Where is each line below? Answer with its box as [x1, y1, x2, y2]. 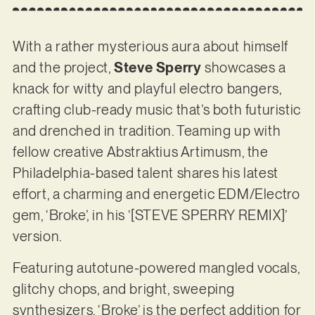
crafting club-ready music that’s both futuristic [12, 101, 301, 119]
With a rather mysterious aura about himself [12, 38, 288, 56]
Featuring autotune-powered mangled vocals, [12, 259, 300, 276]
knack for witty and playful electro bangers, [12, 80, 282, 98]
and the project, [12, 59, 115, 77]
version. [12, 228, 65, 245]
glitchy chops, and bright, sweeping [12, 280, 235, 297]
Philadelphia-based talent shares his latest [12, 165, 278, 182]
